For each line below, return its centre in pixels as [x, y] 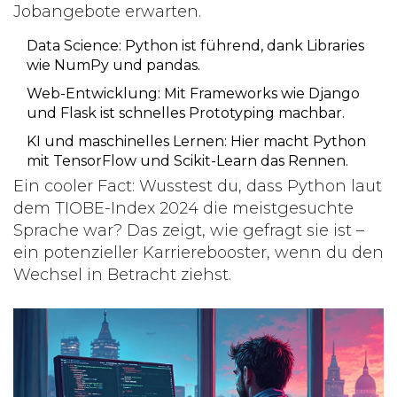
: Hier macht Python [295, 142]
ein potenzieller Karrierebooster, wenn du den [198, 253]
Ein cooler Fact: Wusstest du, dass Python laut [198, 187]
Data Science [73, 46]
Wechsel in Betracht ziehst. [122, 275]
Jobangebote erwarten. [107, 12]
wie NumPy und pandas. [113, 66]
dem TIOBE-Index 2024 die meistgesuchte [183, 209]
